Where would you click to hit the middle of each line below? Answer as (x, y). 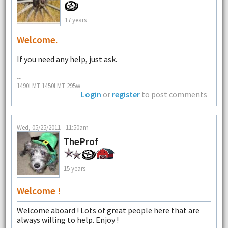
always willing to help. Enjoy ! (67, 220)
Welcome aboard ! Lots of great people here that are (108, 210)
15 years (74, 168)
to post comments (174, 94)
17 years (75, 20)
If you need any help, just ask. (67, 59)
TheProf (81, 141)
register (126, 94)
